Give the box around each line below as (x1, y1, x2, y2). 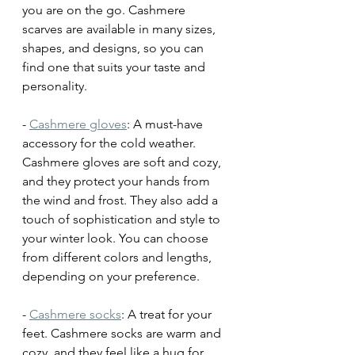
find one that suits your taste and (22, 59, 208, 75)
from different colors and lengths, (22, 250, 215, 265)
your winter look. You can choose (22, 231, 212, 246)
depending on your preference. (22, 269, 200, 284)
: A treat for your (121, 307, 215, 323)
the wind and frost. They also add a (22, 193, 221, 208)
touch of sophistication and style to (22, 212, 223, 227)
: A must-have (127, 116, 206, 132)
